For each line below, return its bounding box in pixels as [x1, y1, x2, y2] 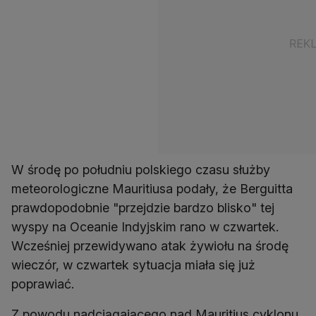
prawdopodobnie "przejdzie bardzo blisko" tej [11, 200, 274, 216]
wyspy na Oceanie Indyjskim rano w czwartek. [11, 219, 279, 235]
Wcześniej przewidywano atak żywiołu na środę [11, 238, 288, 254]
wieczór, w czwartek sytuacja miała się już [11, 257, 255, 273]
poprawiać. [11, 276, 74, 292]
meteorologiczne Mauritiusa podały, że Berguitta [11, 181, 293, 197]
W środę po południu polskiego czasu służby [11, 162, 270, 178]
